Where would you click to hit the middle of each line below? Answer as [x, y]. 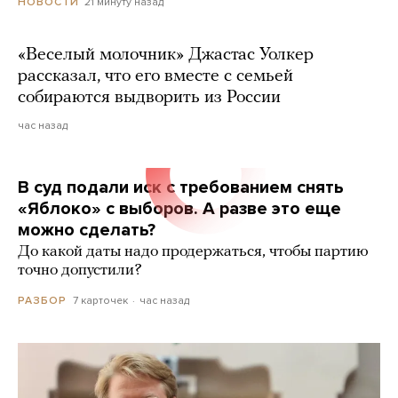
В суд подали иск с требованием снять [181, 188]
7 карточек [100, 301]
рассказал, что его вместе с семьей [155, 77]
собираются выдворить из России [149, 98]
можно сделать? [87, 231]
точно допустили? [80, 271]
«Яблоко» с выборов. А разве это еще [179, 209]
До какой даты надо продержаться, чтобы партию [193, 252]
